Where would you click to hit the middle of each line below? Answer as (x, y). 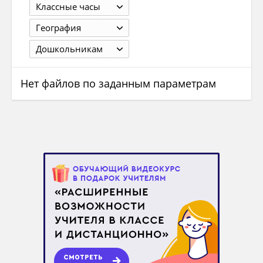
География (58, 28)
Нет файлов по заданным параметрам (118, 84)
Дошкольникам (69, 49)
